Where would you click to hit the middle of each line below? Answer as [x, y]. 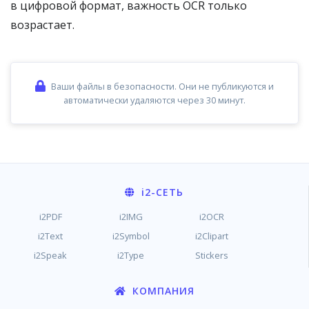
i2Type [131, 255]
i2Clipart [211, 236]
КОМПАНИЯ [162, 291]
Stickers [211, 255]
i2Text [51, 236]
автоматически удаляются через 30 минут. [154, 100]
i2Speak [51, 255]
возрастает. [42, 25]
